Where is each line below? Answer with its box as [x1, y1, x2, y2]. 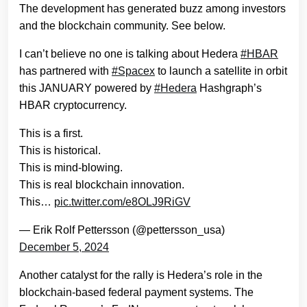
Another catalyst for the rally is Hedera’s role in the [19, 269, 262, 282]
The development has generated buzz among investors [19, 3, 286, 15]
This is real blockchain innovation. [19, 179, 184, 191]
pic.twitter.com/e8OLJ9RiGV [54, 196, 191, 208]
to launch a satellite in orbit [155, 65, 287, 77]
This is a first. [19, 127, 83, 140]
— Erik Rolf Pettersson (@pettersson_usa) [19, 224, 225, 236]
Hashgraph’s [197, 82, 262, 95]
